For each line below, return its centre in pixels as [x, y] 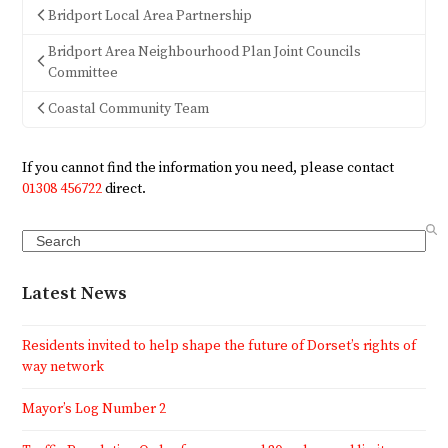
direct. [124, 188]
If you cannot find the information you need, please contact [208, 167]
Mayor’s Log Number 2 [94, 408]
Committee [82, 72]
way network [63, 366]
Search [43, 238]
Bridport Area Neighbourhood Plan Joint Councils [204, 51]
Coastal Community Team [128, 108]
